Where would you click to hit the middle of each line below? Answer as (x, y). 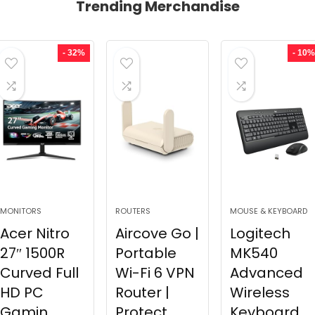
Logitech (260, 233)
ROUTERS (133, 211)
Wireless (259, 292)
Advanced (266, 273)
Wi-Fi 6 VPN (155, 273)
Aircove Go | (157, 233)
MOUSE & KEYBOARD (268, 211)
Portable (146, 253)
